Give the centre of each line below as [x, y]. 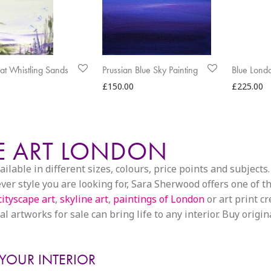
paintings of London [159, 199]
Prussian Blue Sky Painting [150, 70]
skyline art [84, 199]
